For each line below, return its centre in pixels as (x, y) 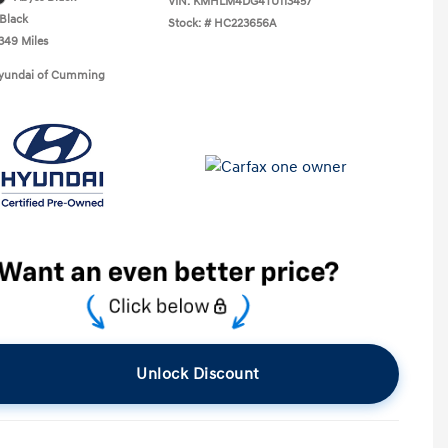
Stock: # (189, 23)
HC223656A (245, 23)
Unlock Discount (198, 373)
